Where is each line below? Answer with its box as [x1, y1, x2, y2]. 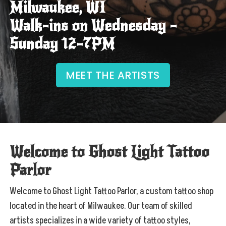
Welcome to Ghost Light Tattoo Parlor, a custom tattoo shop [10, 185, 214, 198]
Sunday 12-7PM [10, 35, 116, 53]
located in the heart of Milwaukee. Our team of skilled [10, 199, 193, 212]
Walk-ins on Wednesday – [10, 17, 178, 35]
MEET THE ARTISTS [66, 68, 160, 83]
